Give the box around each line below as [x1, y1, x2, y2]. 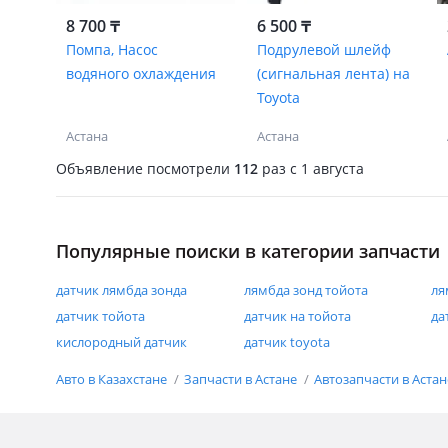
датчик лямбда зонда [56, 281, 187, 299]
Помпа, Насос [66, 40, 158, 59]
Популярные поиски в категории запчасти [56, 239, 440, 263]
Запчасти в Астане [184, 370, 300, 388]
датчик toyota [243, 333, 330, 351]
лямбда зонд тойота [243, 281, 368, 299]
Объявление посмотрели [56, 158, 234, 178]
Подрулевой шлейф [256, 40, 391, 59]
